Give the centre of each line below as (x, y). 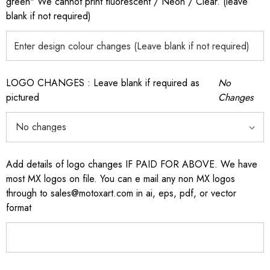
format (19, 208)
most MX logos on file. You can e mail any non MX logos (121, 179)
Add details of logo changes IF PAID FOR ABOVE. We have (132, 164)
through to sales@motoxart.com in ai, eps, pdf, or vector (121, 193)
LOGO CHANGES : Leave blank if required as (103, 83)
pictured (23, 97)
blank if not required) (49, 16)
